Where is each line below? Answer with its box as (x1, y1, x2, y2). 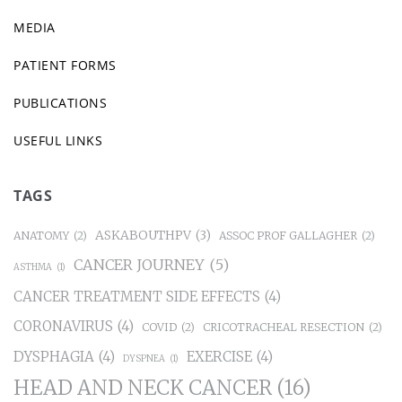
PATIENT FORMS (13, 57, 117, 74)
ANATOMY (13, 229, 69, 243)
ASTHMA (13, 262, 52, 274)
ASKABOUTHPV (95, 227, 191, 244)
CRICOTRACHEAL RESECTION (203, 320, 364, 335)
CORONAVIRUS (13, 318, 113, 336)
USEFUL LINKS (13, 132, 102, 150)
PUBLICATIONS (13, 94, 107, 112)
